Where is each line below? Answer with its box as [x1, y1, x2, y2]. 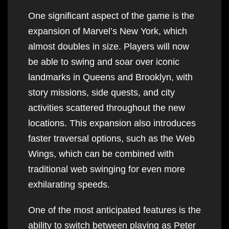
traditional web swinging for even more [28, 164, 185, 174]
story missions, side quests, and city [28, 87, 175, 98]
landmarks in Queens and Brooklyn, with [28, 72, 193, 82]
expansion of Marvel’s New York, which [28, 26, 187, 36]
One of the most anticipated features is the [28, 204, 201, 215]
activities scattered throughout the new [28, 102, 185, 113]
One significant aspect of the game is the [28, 10, 194, 21]
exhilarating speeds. [28, 179, 110, 190]
